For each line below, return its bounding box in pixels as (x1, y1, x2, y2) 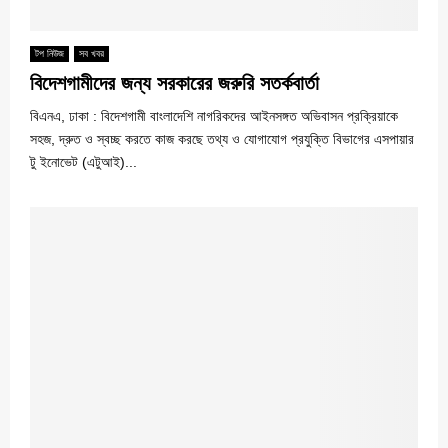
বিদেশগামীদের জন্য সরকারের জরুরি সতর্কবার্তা (30, 72, 319, 95)
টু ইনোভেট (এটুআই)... (30, 154, 137, 171)
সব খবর (79, 48, 104, 60)
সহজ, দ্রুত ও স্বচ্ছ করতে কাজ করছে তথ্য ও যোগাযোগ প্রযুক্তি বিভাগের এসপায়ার (30, 131, 414, 148)
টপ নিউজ (35, 48, 64, 60)
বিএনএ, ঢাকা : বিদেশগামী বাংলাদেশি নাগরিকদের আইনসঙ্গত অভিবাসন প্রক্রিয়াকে (30, 108, 398, 125)
